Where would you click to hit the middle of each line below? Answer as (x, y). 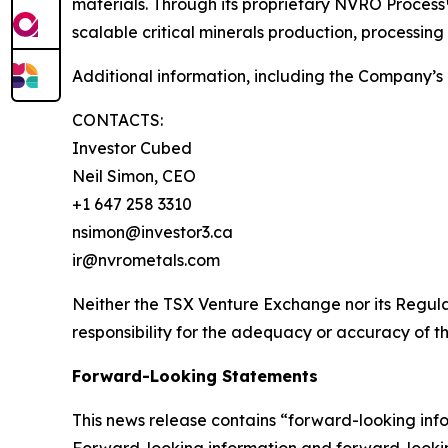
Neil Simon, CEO (136, 176)
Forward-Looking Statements (195, 376)
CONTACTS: (117, 120)
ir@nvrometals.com (150, 260)
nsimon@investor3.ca (154, 232)
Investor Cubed (132, 148)
